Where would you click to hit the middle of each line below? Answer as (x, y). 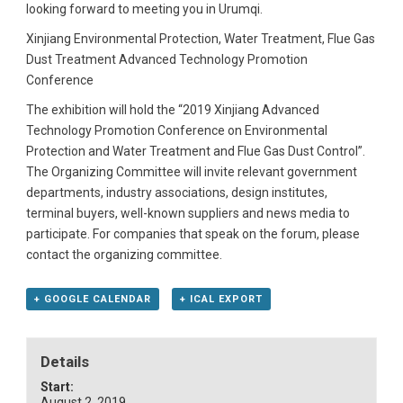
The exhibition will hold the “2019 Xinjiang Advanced (172, 109)
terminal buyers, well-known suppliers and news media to (188, 213)
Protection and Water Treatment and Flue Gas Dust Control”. (195, 151)
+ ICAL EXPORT (221, 299)
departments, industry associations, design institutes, (176, 192)
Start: (58, 387)
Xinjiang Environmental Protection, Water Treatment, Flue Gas (200, 38)
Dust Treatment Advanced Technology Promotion (166, 59)
